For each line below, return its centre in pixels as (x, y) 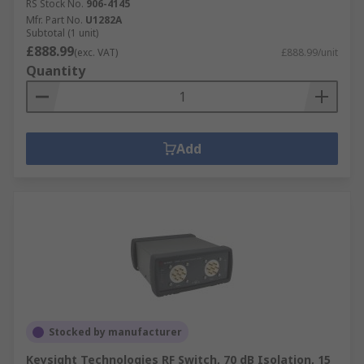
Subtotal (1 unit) (62, 33)
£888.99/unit (310, 52)
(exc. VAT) (96, 52)
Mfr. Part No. (54, 20)
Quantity (56, 71)
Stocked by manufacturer (115, 332)
